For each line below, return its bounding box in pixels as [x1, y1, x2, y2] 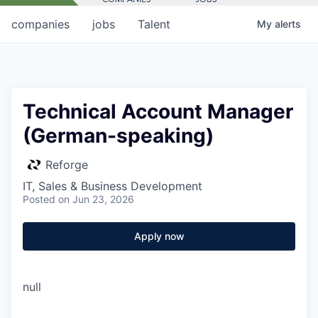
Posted [23, 192, 55, 205]
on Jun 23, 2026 [58, 192, 134, 205]
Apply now [133, 229, 185, 242]
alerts [275, 17, 301, 30]
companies [11, 16, 70, 31]
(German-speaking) [23, 123, 214, 148]
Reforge [45, 157, 88, 172]
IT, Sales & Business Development [23, 178, 202, 193]
